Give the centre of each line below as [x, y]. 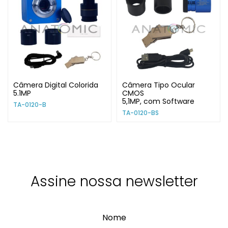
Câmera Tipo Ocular [159, 85]
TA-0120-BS [140, 113]
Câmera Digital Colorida [56, 85]
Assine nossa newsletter [114, 182]
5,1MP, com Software [158, 102]
